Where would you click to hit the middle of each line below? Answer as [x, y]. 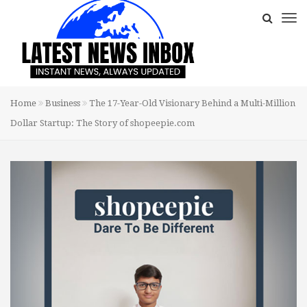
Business [63, 103]
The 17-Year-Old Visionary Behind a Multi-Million [191, 103]
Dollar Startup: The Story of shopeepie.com [102, 123]
